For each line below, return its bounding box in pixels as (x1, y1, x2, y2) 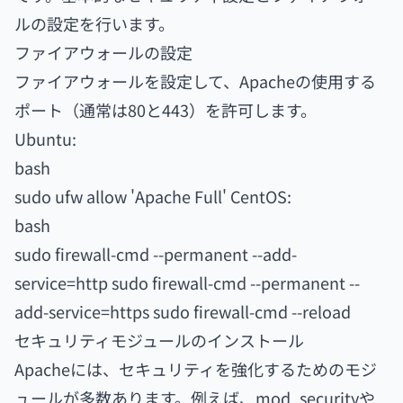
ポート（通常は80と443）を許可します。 (14, 98, 317, 121)
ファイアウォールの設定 (14, 40, 193, 64)
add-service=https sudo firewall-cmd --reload (14, 300, 351, 323)
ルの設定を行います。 (14, 12, 175, 35)
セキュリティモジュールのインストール (14, 328, 304, 352)
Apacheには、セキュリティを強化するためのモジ (14, 357, 377, 381)
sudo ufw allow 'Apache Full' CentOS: (14, 184, 291, 208)
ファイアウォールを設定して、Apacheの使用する (14, 69, 376, 93)
